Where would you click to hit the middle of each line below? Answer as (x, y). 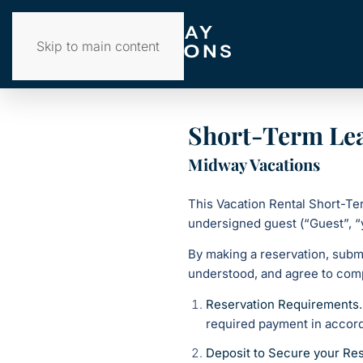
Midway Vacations (254, 164)
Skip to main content (98, 46)
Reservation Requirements (282, 305)
